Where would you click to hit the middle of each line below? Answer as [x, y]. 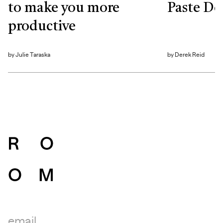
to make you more [64, 8]
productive [42, 27]
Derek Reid [190, 55]
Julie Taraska [33, 55]
